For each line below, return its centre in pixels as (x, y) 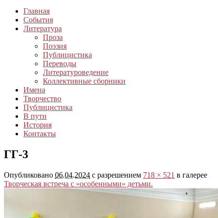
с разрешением (117, 175)
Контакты (40, 134)
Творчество (42, 99)
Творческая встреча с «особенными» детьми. (78, 184)
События (38, 20)
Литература (43, 29)
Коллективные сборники (84, 81)
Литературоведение (76, 73)
